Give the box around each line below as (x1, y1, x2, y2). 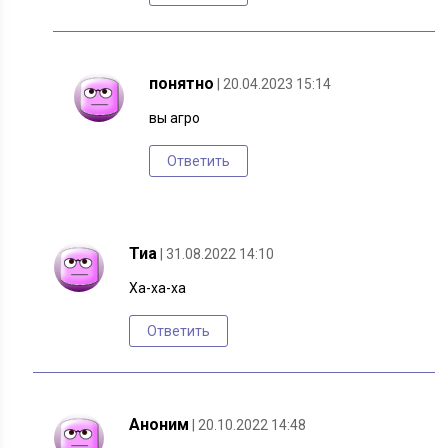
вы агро (149, 110, 201, 127)
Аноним (129, 415, 190, 435)
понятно (149, 74, 215, 94)
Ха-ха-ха (129, 280, 187, 297)
